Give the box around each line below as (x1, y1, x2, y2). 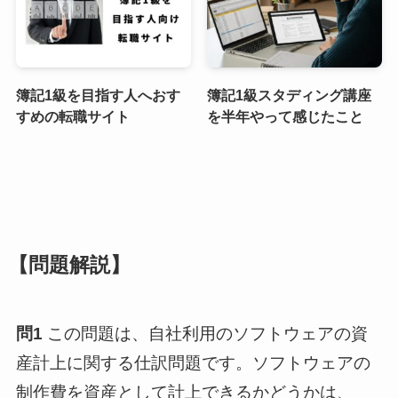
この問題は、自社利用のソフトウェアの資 (42, 324, 368, 344)
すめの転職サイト (15, 108, 130, 125)
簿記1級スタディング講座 (207, 87, 372, 104)
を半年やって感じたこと (207, 108, 364, 125)
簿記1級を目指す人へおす (15, 87, 180, 104)
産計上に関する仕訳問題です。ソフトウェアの (15, 354, 370, 373)
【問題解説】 (7, 254, 131, 276)
